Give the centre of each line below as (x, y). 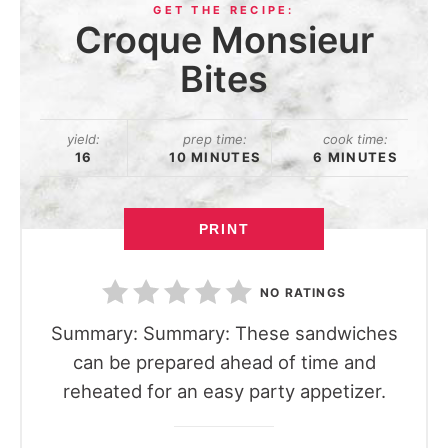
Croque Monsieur (224, 40)
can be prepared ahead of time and (224, 362)
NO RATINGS (303, 293)
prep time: (215, 139)
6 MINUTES (355, 157)
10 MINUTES (215, 157)
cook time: (356, 139)
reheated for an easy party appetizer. (224, 391)
